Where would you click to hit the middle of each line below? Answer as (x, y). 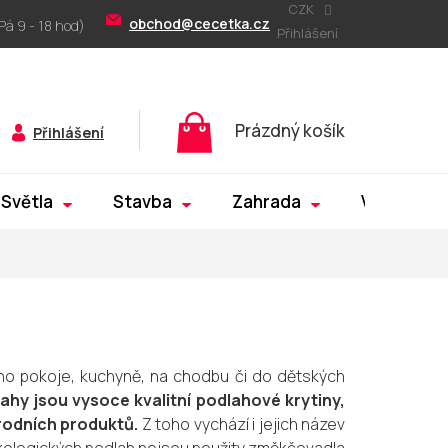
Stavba (142, 201)
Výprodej (399, 201)
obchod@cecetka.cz (200, 23)
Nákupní (266, 122)
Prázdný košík (289, 131)
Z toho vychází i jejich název (242, 424)
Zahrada (266, 201)
